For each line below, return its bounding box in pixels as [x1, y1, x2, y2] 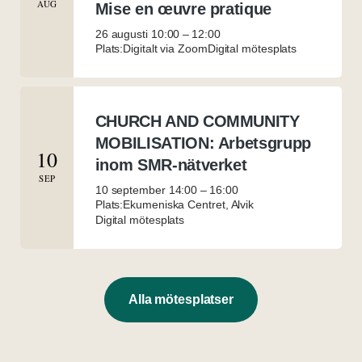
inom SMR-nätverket [95, 155, 247, 174]
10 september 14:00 [95, 183, 198, 196]
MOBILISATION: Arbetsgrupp [95, 133, 311, 152]
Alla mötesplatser [128, 292, 234, 306]
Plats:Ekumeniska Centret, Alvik [95, 197, 255, 211]
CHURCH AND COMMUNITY [95, 112, 300, 130]
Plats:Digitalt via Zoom [95, 41, 208, 55]
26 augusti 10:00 [95, 27, 180, 40]
